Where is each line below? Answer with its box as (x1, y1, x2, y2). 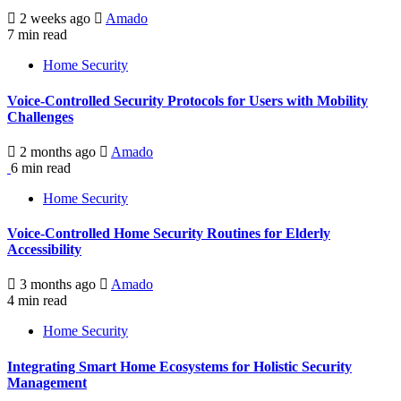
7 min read (7, 27, 67, 43)
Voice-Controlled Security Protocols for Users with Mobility (7, 92, 368, 108)
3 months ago (16, 277, 99, 293)
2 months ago (16, 143, 99, 159)
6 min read (11, 159, 71, 175)
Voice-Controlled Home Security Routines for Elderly (7, 226, 330, 242)
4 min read (7, 293, 67, 309)
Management (7, 374, 87, 390)
